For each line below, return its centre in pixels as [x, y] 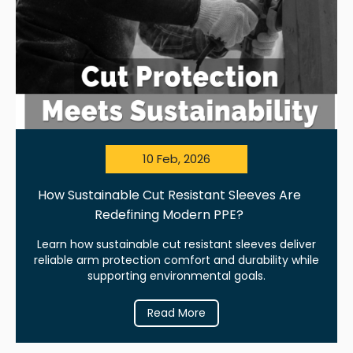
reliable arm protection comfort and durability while [176, 260]
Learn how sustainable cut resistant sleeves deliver [176, 244]
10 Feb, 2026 [176, 158]
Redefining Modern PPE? [169, 214]
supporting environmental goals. [176, 275]
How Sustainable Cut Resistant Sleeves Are [169, 195]
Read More [176, 312]
